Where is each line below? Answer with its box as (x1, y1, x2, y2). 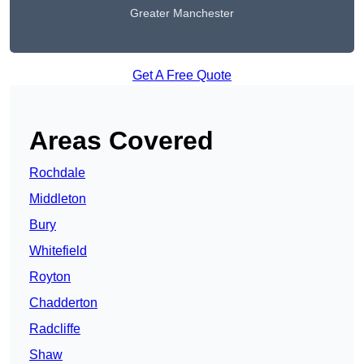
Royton (29, 270, 71, 284)
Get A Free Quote (132, 68, 232, 83)
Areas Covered (29, 126, 214, 156)
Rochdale (29, 166, 85, 180)
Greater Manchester (130, 6, 234, 20)
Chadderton (29, 296, 97, 310)
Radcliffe (29, 322, 80, 336)
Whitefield (29, 244, 87, 258)
